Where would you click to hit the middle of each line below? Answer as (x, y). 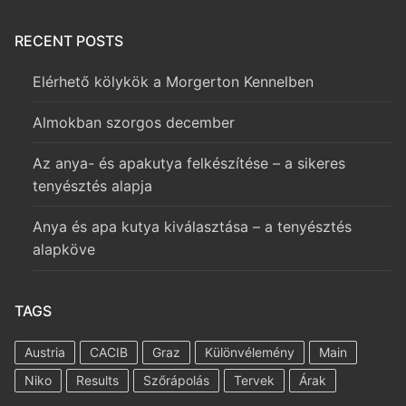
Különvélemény (250, 352)
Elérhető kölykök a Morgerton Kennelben (173, 81)
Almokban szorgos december (134, 122)
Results (97, 380)
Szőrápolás (176, 380)
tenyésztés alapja (92, 185)
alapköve (64, 250)
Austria (45, 352)
